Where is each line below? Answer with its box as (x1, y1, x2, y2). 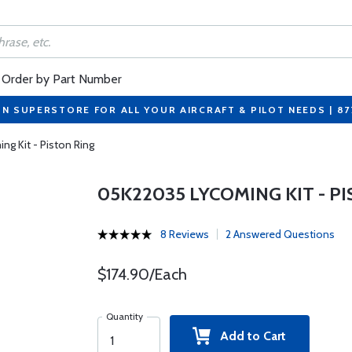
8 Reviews (159, 227, 209, 241)
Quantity (105, 310, 143, 322)
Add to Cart (211, 328, 287, 343)
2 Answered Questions (225, 227, 335, 241)
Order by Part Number (2, 71, 122, 86)
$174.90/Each (97, 265, 187, 284)
